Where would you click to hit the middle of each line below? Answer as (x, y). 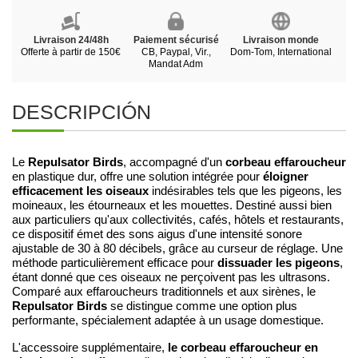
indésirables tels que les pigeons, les (245, 191)
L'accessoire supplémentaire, (90, 347)
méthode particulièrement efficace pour (113, 263)
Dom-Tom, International (280, 52)
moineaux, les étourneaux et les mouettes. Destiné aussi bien (172, 205)
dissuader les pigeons (277, 262)
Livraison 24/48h (71, 40)
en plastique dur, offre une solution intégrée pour (137, 176)
